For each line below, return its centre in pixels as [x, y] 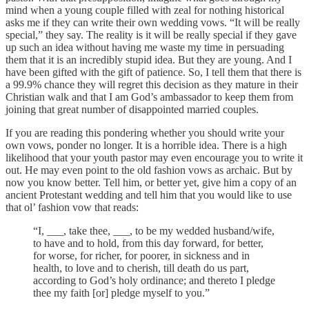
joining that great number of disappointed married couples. [132, 109]
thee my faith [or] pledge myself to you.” [121, 292]
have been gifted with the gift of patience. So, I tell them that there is [153, 72]
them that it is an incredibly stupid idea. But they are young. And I [149, 59]
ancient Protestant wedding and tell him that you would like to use [149, 195]
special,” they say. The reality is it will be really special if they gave [151, 34]
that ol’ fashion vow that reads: [72, 207]
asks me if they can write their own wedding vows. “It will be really [153, 22]
